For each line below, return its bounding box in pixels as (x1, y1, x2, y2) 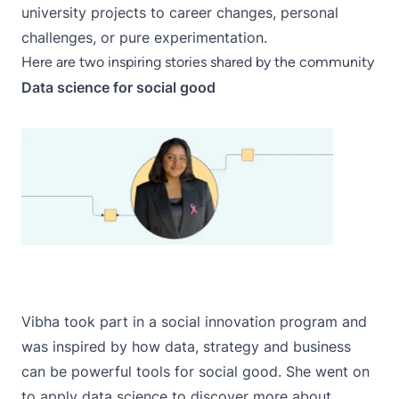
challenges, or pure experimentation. (21, 28, 267, 46)
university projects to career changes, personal (21, 3, 338, 21)
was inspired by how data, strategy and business (21, 338, 351, 356)
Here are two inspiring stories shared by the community (21, 53, 374, 70)
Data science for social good (21, 77, 216, 96)
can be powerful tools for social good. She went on (21, 362, 370, 381)
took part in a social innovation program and (60, 313, 367, 331)
